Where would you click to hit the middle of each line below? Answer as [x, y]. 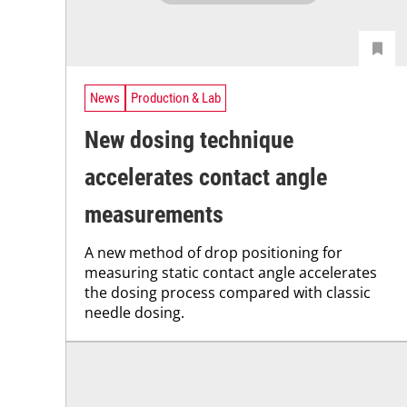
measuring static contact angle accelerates [231, 273]
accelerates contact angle [206, 178]
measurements [154, 215]
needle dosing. [134, 313]
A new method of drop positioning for [213, 253]
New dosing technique [189, 140]
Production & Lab [176, 98]
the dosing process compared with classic [228, 293]
